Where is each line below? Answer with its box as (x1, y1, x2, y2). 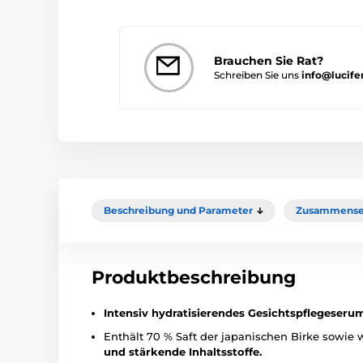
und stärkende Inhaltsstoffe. (104, 344, 262, 358)
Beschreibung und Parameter (104, 203, 253, 216)
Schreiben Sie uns (214, 68, 301, 81)
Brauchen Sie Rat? (214, 53, 323, 68)
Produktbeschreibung (92, 266, 296, 288)
